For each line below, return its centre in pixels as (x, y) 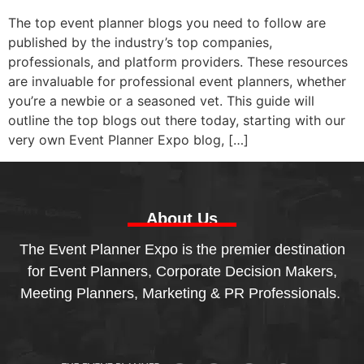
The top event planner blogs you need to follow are (167, 23)
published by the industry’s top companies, (140, 43)
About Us (182, 218)
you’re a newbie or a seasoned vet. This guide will (161, 101)
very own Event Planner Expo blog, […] (128, 140)
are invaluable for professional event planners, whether (177, 82)
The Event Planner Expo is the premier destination (182, 249)
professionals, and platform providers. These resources (178, 62)
